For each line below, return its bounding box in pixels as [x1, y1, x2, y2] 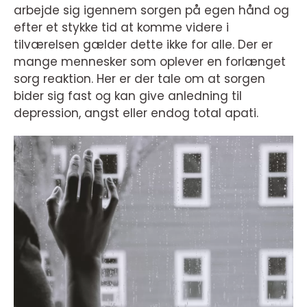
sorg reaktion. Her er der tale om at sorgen [14, 71, 265, 87]
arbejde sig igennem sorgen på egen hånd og [14, 2, 289, 19]
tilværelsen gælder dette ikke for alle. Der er [14, 36, 273, 53]
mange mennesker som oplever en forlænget [14, 53, 286, 70]
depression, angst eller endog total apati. [14, 105, 258, 121]
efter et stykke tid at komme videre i [14, 19, 229, 36]
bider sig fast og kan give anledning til [14, 88, 242, 104]
